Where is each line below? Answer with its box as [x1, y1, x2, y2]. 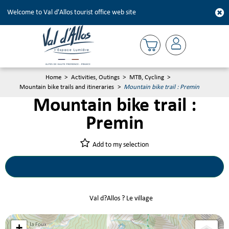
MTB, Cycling [129, 74, 164, 81]
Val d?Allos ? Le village [89, 195, 153, 203]
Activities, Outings [71, 74, 120, 81]
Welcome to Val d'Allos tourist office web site [7, 9, 136, 16]
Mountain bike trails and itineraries [19, 83, 114, 90]
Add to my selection [93, 141, 149, 149]
